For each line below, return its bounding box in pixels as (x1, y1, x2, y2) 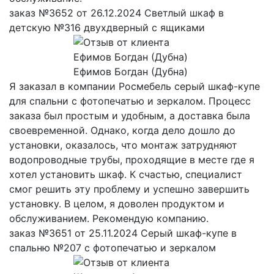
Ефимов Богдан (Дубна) (73, 65, 188, 78)
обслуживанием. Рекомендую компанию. (9, 212, 209, 225)
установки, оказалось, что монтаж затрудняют (9, 139, 237, 152)
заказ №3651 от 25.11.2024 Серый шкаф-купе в (9, 227, 237, 240)
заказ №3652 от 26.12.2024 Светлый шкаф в (9, 7, 224, 20)
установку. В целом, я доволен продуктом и (9, 198, 224, 210)
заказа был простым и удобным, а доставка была (9, 109, 250, 122)
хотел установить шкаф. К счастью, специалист (9, 168, 242, 181)
